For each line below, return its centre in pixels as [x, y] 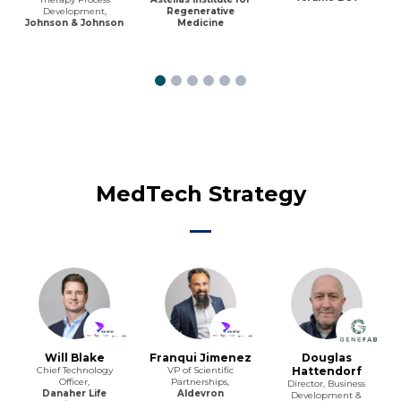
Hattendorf [326, 371]
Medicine [200, 22]
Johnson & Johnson [75, 22]
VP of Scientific [200, 370]
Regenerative [200, 11]
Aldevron [200, 393]
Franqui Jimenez [200, 357]
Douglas [326, 357]
